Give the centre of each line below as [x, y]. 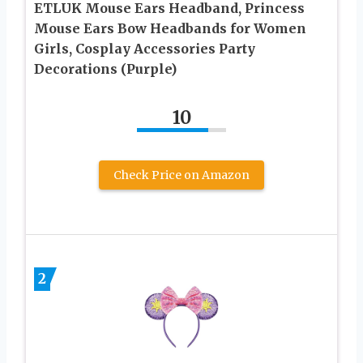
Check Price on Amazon [181, 175]
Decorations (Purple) [105, 69]
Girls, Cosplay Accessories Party [145, 49]
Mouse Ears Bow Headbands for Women [170, 29]
